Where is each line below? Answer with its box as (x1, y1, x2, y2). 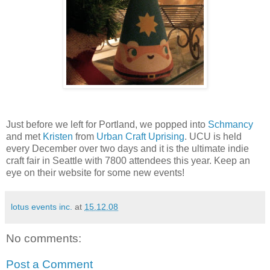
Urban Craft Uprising (96, 131, 184, 142)
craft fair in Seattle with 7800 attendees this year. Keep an (6, 155, 250, 166)
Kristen (43, 131, 73, 142)
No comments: (6, 231, 81, 245)
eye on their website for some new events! (6, 167, 184, 178)
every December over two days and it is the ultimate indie (6, 143, 249, 154)
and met (6, 131, 43, 142)
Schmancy (208, 119, 253, 130)
